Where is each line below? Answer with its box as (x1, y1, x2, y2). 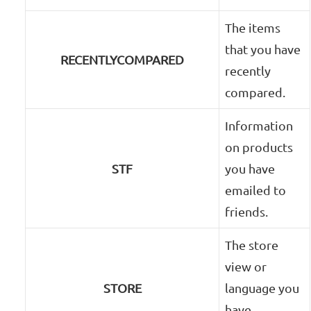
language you (225, 280, 300, 296)
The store (225, 237, 279, 253)
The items (225, 20, 281, 35)
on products (225, 140, 294, 155)
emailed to (225, 183, 287, 198)
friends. (225, 204, 269, 219)
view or (225, 259, 267, 274)
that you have (225, 42, 301, 57)
